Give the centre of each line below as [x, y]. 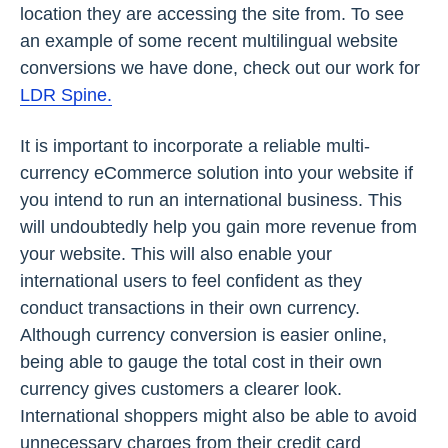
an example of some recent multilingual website [209, 40]
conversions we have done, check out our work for [220, 67]
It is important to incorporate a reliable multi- [195, 145]
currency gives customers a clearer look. [181, 388]
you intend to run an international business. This [211, 199]
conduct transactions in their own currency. [190, 307]
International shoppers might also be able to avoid [218, 415]
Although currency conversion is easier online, [203, 334]
